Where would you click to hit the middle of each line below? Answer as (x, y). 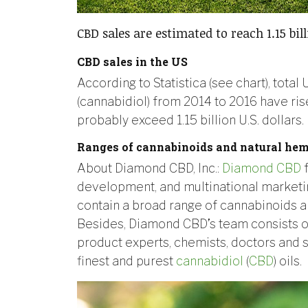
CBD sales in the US (132, 62)
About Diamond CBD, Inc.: (150, 168)
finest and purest (126, 261)
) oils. (288, 261)
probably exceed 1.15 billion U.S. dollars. (190, 120)
